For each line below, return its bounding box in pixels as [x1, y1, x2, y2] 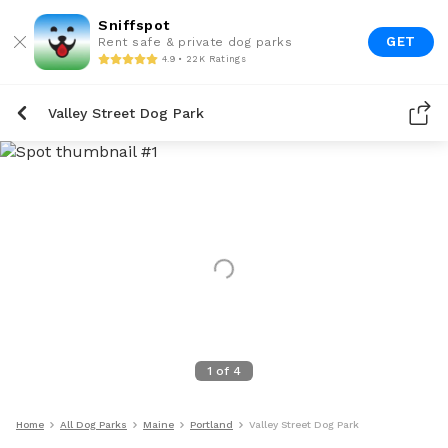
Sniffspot [98, 17, 170, 33]
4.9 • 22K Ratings [162, 53, 246, 64]
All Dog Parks [60, 419, 127, 430]
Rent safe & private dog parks [98, 35, 293, 49]
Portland [190, 419, 233, 430]
